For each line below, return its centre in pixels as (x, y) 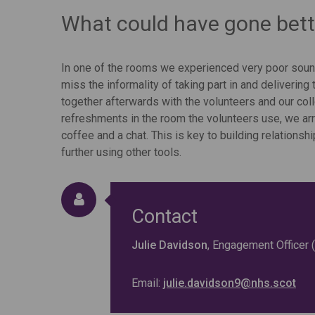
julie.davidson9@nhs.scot (230, 283)
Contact (165, 216)
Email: (147, 283)
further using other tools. (121, 152)
